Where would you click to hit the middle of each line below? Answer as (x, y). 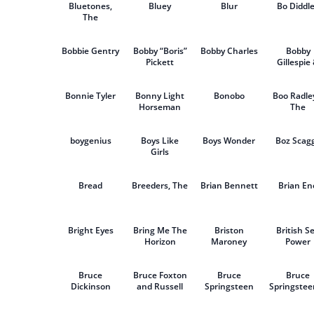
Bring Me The (160, 230)
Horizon (160, 241)
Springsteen (229, 286)
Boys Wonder (229, 141)
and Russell (160, 286)
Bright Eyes (90, 230)
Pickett (160, 62)
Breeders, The (160, 185)
